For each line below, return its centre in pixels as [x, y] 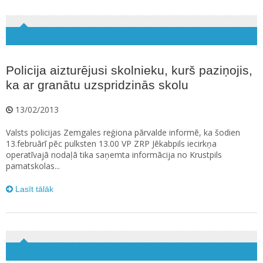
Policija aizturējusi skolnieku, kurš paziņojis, [129, 70]
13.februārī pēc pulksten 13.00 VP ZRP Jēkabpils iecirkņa [111, 144]
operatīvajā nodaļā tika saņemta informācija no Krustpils [114, 155]
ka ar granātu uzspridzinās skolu [97, 85]
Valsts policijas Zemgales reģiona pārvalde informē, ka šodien [123, 132]
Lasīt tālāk [33, 189]
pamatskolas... [33, 166]
